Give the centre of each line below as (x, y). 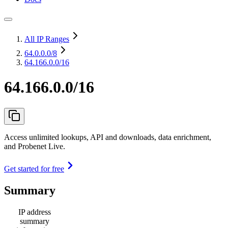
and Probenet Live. (35, 146)
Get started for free (34, 168)
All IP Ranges (47, 39)
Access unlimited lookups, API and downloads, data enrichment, (108, 137)
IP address (35, 212)
